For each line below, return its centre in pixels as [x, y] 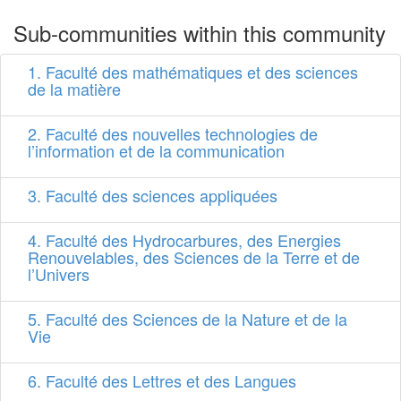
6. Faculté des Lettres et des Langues [162, 381]
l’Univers [59, 274]
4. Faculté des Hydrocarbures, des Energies [184, 240]
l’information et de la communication [156, 151]
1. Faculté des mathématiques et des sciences [193, 72]
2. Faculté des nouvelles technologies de [173, 134]
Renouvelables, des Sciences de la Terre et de [194, 257]
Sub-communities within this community [200, 33]
